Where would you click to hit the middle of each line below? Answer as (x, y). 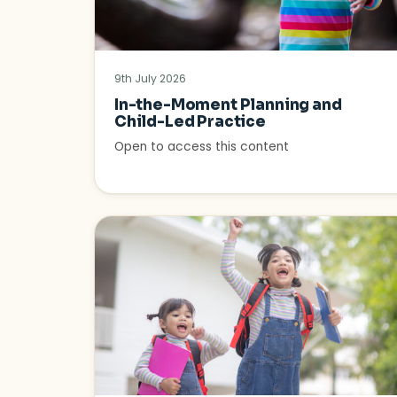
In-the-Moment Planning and (228, 105)
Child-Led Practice (190, 122)
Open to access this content (202, 147)
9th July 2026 (150, 79)
